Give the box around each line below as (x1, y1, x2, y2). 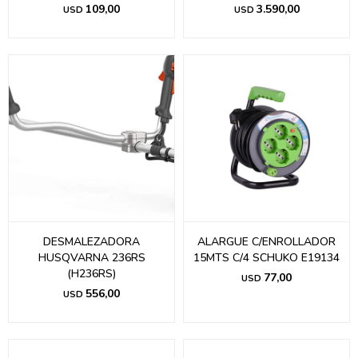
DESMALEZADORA (43, 234, 140, 249)
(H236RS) (67, 266, 116, 281)
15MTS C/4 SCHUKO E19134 (193, 250, 340, 265)
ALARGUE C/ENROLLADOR (197, 234, 336, 249)
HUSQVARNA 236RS (38, 250, 145, 265)
